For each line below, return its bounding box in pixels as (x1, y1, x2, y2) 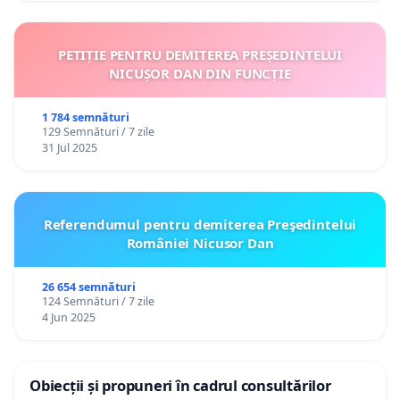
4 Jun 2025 (41, 309, 96, 325)
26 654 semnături (41, 279, 136, 295)
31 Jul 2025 (41, 139, 97, 155)
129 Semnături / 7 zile (41, 123, 154, 139)
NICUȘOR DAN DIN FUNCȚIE (109, 63, 291, 82)
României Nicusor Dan (126, 233, 274, 252)
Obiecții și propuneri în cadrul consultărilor (29, 374, 331, 396)
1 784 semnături (41, 109, 129, 125)
